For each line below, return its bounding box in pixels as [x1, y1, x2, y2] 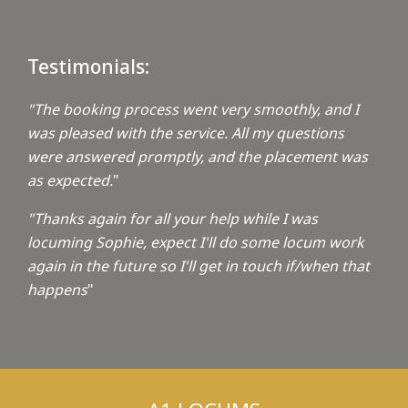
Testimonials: [27, 54, 149, 80]
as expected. [27, 170, 113, 191]
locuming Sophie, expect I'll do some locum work [27, 232, 364, 253]
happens [27, 280, 87, 301]
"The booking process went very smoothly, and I [27, 99, 359, 120]
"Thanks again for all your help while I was [27, 209, 318, 229]
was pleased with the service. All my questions [27, 123, 344, 144]
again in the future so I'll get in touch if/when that [27, 256, 370, 277]
